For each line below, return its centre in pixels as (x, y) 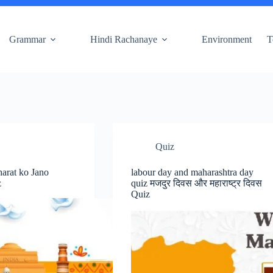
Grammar (27, 39)
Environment (226, 39)
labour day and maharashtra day (193, 172)
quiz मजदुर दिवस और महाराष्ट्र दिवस (197, 183)
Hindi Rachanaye (123, 39)
